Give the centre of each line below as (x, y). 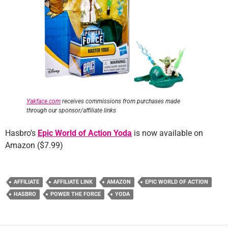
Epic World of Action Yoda (85, 133)
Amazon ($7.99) (34, 145)
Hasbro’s (21, 133)
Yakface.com (44, 101)
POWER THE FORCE (76, 194)
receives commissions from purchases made (120, 101)
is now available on (167, 133)
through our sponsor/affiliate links (71, 110)
